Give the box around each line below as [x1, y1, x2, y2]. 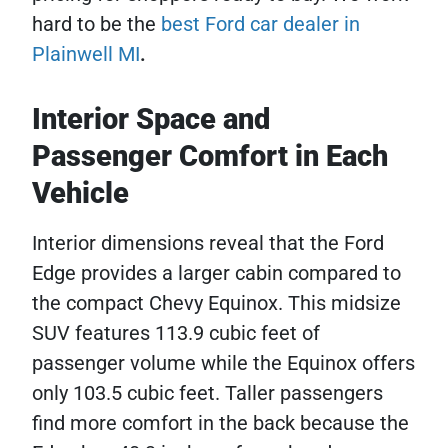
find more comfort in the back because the [32, 411, 409, 435]
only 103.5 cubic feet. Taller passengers [32, 381, 383, 405]
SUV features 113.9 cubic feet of [32, 321, 320, 345]
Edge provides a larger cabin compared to [32, 261, 401, 285]
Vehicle [32, 176, 129, 210]
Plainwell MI [32, 42, 140, 66]
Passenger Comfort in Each [32, 139, 388, 173]
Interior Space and [32, 102, 270, 136]
